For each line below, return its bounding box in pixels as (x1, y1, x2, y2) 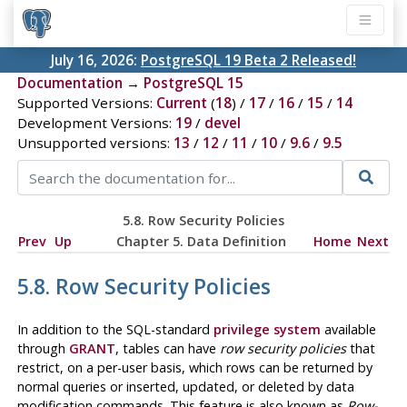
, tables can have (114, 339, 220, 357)
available (320, 320, 376, 338)
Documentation (16, 74, 123, 93)
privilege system (213, 320, 321, 338)
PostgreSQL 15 (143, 74, 243, 93)
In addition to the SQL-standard (16, 320, 213, 338)
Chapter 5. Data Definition (116, 232, 287, 250)
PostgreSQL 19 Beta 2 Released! (141, 51, 356, 70)
